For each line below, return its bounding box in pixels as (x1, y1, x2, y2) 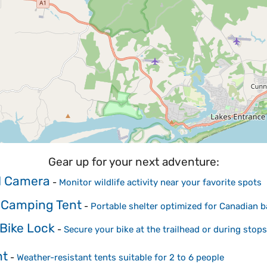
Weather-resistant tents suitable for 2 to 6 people (17, 252, 224, 263)
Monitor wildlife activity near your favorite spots (59, 176, 262, 188)
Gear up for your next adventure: (48, 155, 219, 169)
